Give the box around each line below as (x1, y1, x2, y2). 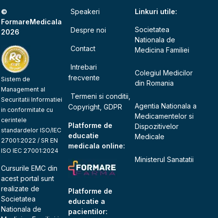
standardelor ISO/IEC (1, 126, 62, 134)
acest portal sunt (1, 174, 54, 182)
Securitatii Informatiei (1, 95, 63, 103)
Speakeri (70, 7, 100, 16)
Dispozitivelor (135, 122, 179, 130)
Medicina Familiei (135, 45, 190, 54)
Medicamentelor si (135, 111, 194, 120)
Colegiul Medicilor (135, 68, 193, 77)
